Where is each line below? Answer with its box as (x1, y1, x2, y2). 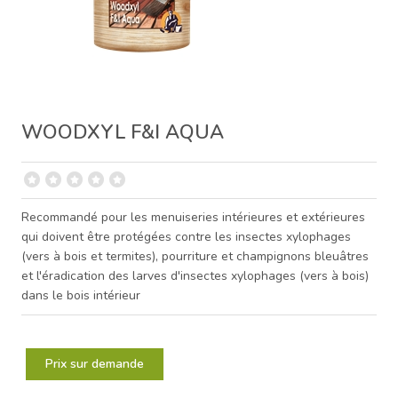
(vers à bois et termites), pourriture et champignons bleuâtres (21, 247, 369, 265)
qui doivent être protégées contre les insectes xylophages (21, 227, 351, 245)
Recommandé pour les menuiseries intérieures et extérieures (21, 208, 365, 226)
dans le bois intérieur (21, 286, 140, 304)
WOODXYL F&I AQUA (21, 118, 224, 146)
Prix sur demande (45, 354, 144, 372)
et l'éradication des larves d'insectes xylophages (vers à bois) (21, 267, 369, 284)
